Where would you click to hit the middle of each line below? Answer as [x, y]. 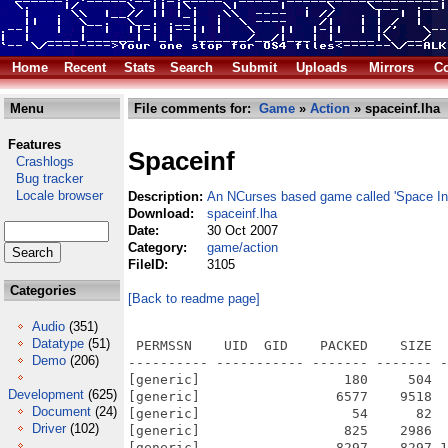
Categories [41, 290]
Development [46, 394]
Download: [163, 213]
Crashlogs [39, 161]
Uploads [321, 67]
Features [34, 144]
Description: [167, 196]
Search [191, 67]
